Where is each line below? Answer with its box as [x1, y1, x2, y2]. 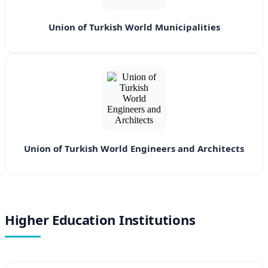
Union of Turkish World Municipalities [48, 21, 220, 33]
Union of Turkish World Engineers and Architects [24, 142, 244, 155]
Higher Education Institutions [5, 211, 196, 229]
